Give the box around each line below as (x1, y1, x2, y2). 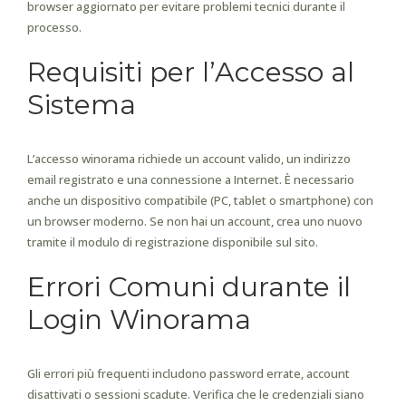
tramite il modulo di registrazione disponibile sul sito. (27, 234, 318, 250)
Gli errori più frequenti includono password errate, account (27, 365, 350, 382)
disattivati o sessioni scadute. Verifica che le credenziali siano (27, 386, 364, 402)
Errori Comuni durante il (27, 270, 351, 304)
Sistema (27, 88, 136, 121)
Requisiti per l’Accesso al (27, 55, 354, 89)
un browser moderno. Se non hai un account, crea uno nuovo (27, 213, 362, 229)
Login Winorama (27, 303, 251, 336)
